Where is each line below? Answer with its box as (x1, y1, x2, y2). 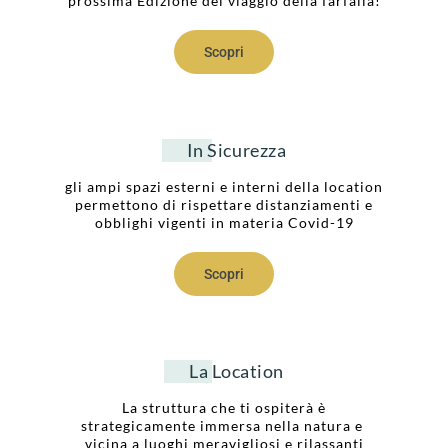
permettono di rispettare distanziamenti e (75, 195, 373, 213)
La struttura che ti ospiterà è (122, 399, 326, 417)
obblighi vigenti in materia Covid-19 (94, 213, 354, 231)
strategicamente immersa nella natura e (81, 417, 367, 435)
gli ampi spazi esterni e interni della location (65, 177, 383, 195)
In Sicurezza (186, 138, 287, 161)
